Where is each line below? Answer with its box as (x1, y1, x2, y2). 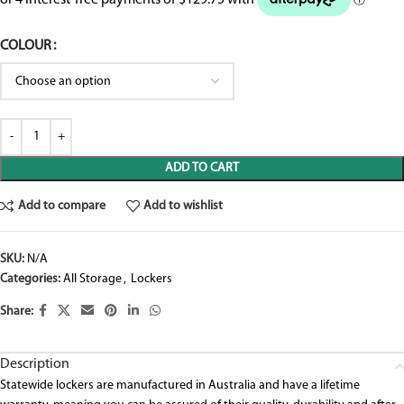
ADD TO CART (165, 161, 239, 176)
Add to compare (17, 198, 106, 213)
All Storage (63, 272, 122, 287)
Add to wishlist (143, 198, 224, 213)
